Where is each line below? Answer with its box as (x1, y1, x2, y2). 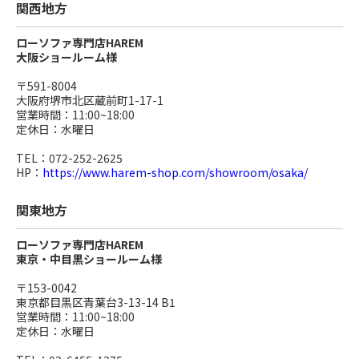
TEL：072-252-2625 (16, 149, 123, 166)
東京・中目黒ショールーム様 (16, 250, 162, 267)
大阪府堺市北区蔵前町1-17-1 (16, 91, 163, 108)
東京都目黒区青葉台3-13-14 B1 (16, 293, 175, 310)
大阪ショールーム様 (16, 48, 117, 65)
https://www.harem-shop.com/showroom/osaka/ (42, 163, 308, 180)
